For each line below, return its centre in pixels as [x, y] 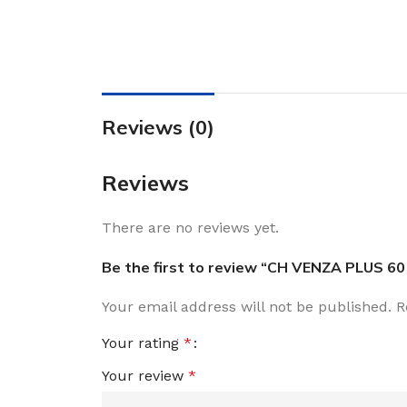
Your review [145, 376]
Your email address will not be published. [247, 307]
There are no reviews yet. [190, 228]
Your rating [143, 343]
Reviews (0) [158, 127]
